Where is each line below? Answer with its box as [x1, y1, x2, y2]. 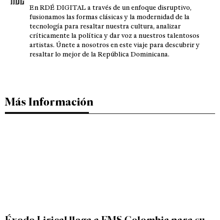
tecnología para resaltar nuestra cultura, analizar [29, 22, 181, 30]
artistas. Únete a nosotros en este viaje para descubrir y [29, 40, 200, 49]
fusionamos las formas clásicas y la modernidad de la [29, 12, 190, 21]
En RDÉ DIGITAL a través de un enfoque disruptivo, [29, 3, 192, 12]
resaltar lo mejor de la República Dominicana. [29, 50, 169, 58]
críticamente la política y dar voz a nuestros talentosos [29, 31, 199, 40]
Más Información [5, 94, 93, 109]
